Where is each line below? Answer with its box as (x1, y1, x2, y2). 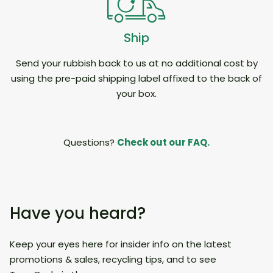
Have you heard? (10, 202, 146, 225)
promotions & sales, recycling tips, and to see (10, 253, 216, 266)
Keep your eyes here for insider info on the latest (10, 238, 232, 251)
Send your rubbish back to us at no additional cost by (15, 57, 258, 70)
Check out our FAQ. (117, 136, 210, 149)
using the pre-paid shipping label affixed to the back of (11, 72, 262, 85)
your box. (116, 87, 157, 101)
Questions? (63, 136, 117, 149)
